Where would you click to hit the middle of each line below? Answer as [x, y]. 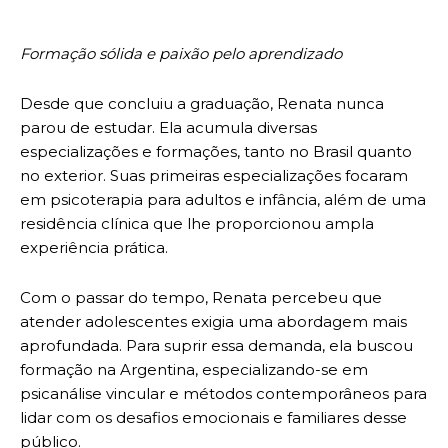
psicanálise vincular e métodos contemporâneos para [223, 394]
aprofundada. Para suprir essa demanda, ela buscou [216, 346]
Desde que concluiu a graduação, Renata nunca [202, 104]
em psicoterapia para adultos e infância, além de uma [223, 200]
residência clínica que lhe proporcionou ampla [197, 224]
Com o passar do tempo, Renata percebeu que [201, 298]
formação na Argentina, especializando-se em [194, 370]
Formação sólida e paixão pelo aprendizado [181, 54]
